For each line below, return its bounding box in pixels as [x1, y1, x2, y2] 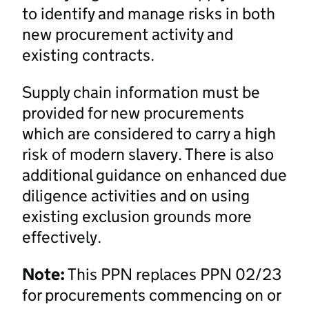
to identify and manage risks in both [22, 3, 275, 23]
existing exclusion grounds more [22, 206, 252, 226]
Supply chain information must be [22, 81, 260, 102]
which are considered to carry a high [22, 123, 276, 143]
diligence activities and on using [22, 185, 250, 206]
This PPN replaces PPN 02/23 [65, 263, 281, 284]
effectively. [22, 226, 101, 247]
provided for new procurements [22, 102, 244, 123]
